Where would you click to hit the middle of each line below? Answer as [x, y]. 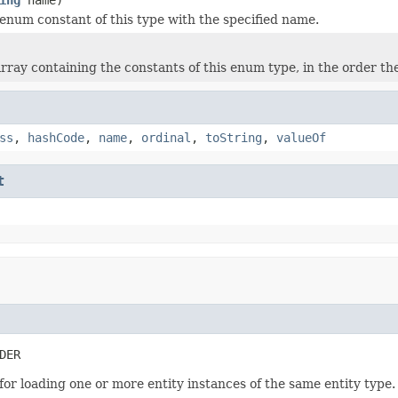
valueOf [301, 137]
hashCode [56, 137]
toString [234, 137]
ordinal [166, 137]
